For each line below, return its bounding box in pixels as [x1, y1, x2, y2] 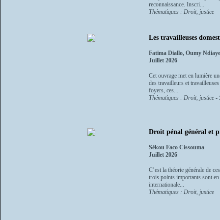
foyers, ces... [149, 87, 178, 94]
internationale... [149, 181, 184, 188]
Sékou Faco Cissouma [149, 143, 204, 151]
